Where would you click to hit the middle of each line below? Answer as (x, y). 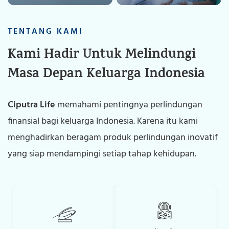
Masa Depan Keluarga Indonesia (106, 75)
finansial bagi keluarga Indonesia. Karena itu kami (103, 121)
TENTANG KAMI (45, 32)
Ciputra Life (31, 105)
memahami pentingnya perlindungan (129, 105)
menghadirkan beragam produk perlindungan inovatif (113, 138)
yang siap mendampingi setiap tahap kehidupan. (102, 154)
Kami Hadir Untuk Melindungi (102, 55)
